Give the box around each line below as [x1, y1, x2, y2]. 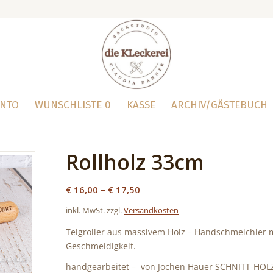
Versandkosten [124, 205, 179, 216]
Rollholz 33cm [66, 148, 205, 176]
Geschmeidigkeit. [66, 239, 136, 252]
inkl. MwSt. [66, 205, 105, 216]
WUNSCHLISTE [35, 99, 105, 112]
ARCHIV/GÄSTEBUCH [171, 99, 268, 112]
